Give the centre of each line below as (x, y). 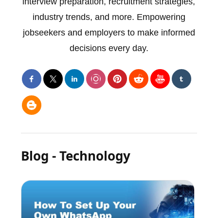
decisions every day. (109, 48)
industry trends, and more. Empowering (109, 17)
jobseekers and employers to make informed (109, 32)
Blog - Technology (75, 155)
